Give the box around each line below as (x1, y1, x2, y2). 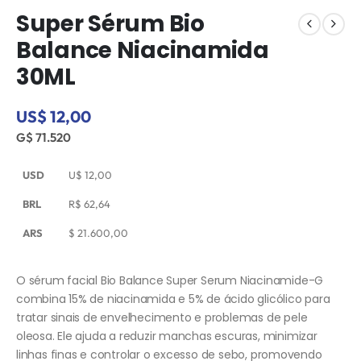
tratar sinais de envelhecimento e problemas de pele (16, 309, 308, 326)
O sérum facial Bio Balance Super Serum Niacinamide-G (16, 272, 324, 289)
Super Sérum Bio (16, 7, 205, 39)
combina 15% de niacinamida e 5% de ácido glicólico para (16, 291, 330, 308)
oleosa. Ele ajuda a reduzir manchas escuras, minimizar (16, 328, 317, 345)
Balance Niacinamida (16, 34, 269, 66)
